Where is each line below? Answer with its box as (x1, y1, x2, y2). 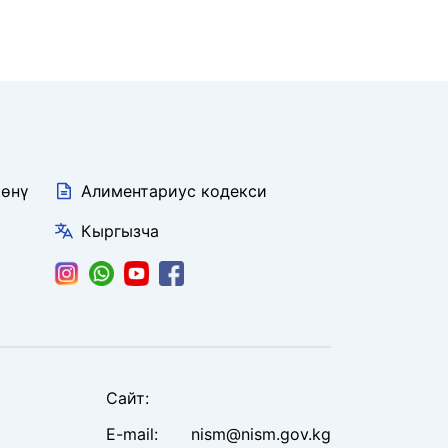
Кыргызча (80, 220, 159, 241)
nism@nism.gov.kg (191, 423, 331, 444)
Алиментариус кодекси (80, 180, 267, 201)
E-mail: (106, 423, 158, 444)
